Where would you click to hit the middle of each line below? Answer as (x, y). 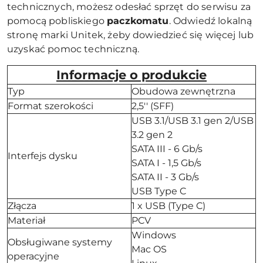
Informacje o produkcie (131, 75)
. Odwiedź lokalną (210, 21)
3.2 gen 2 (152, 135)
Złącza (22, 206)
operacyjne (33, 256)
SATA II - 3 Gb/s (165, 177)
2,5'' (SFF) (153, 106)
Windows (154, 235)
